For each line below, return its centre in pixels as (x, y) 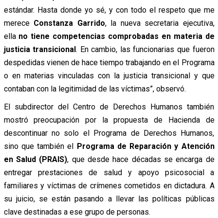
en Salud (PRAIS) (36, 159)
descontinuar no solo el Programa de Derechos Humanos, (109, 133)
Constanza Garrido (69, 23)
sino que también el (40, 146)
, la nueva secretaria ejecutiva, (160, 23)
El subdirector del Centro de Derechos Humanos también (109, 107)
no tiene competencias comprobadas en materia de (117, 36)
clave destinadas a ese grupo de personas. (77, 212)
